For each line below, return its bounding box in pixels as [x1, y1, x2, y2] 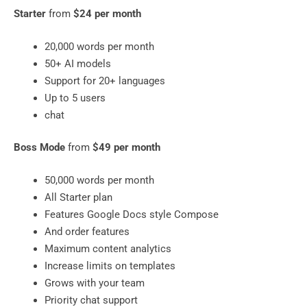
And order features [45, 225, 130, 238]
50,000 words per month [45, 173, 157, 186]
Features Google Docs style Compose [45, 208, 219, 221]
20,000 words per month [45, 40, 157, 53]
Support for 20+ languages [45, 74, 165, 87]
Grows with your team [45, 276, 145, 289]
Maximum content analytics [45, 242, 171, 255]
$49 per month [93, 141, 160, 154]
